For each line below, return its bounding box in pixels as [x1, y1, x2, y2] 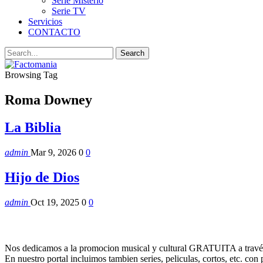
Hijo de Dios [5, 169, 79, 185]
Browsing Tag [5, 70, 58, 80]
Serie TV [52, 6, 86, 16]
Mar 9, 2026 [31, 147, 76, 157]
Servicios [28, 16, 62, 26]
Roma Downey [5, 92, 92, 107]
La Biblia [5, 119, 61, 135]
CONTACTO [28, 27, 80, 37]
